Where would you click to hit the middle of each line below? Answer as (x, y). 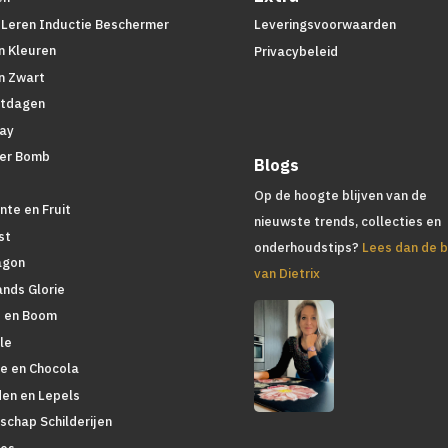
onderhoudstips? (307, 247)
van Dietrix (286, 273)
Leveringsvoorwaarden (324, 25)
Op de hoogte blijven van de (340, 195)
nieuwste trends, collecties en (347, 221)
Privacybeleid (295, 51)
